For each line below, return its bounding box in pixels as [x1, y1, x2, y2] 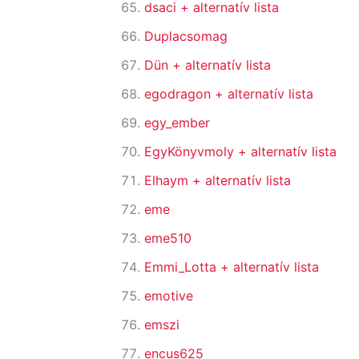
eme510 [144, 230, 192, 247]
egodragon [144, 86, 215, 103]
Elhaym [144, 172, 192, 189]
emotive [144, 288, 193, 305]
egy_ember [144, 115, 210, 131]
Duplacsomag [144, 28, 228, 45]
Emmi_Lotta [144, 259, 220, 276]
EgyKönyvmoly [144, 143, 238, 160]
